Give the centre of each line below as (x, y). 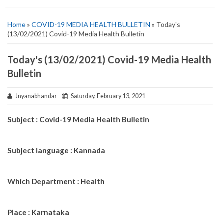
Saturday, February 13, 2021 (107, 96)
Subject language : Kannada (56, 150)
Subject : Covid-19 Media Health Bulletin (78, 119)
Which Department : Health (56, 181)
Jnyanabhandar (37, 96)
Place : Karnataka (38, 212)
